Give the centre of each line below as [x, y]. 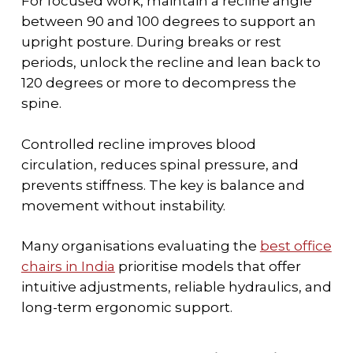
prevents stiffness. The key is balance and [163, 185]
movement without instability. [123, 205]
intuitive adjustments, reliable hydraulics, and [176, 287]
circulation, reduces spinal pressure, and [160, 164]
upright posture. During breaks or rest [151, 42]
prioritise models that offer [208, 267]
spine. [41, 104]
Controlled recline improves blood [138, 144]
